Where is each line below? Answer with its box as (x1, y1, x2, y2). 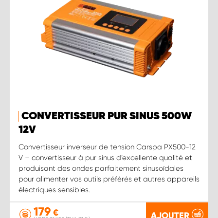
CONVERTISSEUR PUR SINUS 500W (21, 110, 192, 122)
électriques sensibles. (18, 185, 90, 194)
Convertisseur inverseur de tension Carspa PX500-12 (18, 142, 196, 151)
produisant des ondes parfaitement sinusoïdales (18, 163, 183, 173)
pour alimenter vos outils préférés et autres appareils (18, 174, 200, 183)
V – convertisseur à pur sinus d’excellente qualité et (18, 153, 192, 162)
